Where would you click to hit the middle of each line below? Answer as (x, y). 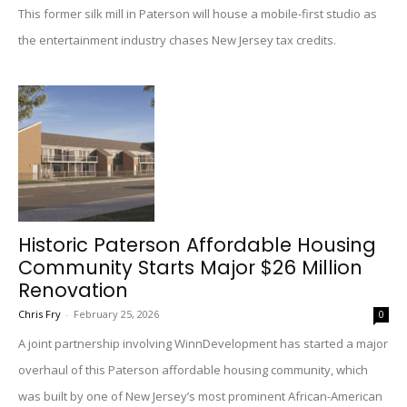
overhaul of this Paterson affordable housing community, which (193, 370)
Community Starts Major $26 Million (190, 268)
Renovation (73, 290)
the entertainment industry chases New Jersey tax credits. (177, 40)
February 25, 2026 (116, 314)
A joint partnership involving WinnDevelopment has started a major (203, 343)
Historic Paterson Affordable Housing (197, 245)
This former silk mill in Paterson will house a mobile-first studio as (198, 14)
